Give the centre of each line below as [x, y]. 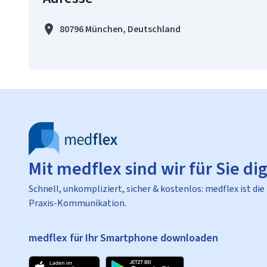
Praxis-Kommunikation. [77, 203]
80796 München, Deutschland [120, 29]
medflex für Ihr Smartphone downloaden [123, 238]
